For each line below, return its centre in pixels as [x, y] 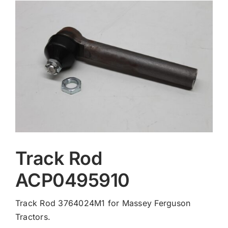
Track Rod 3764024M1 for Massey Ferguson [103, 203]
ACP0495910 [72, 180]
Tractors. [33, 217]
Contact [30, 16]
